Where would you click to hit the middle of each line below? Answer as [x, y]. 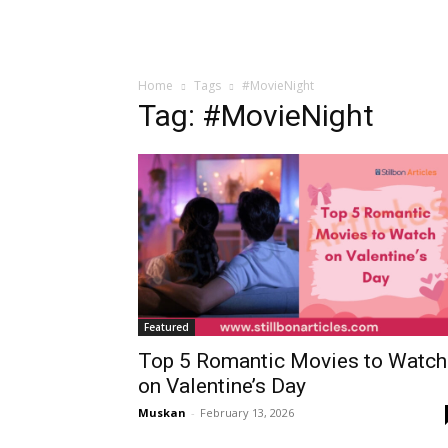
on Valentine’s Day [222, 386]
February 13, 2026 [247, 413]
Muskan [162, 413]
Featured [166, 327]
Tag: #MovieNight [256, 115]
